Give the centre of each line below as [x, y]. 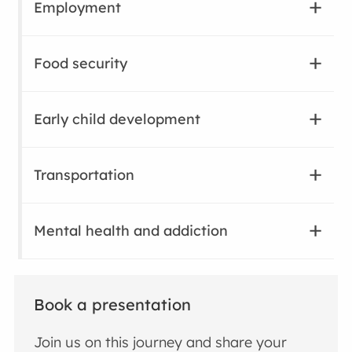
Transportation [84, 174]
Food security [81, 63]
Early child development [117, 119]
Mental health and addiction [131, 230]
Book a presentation [113, 304]
